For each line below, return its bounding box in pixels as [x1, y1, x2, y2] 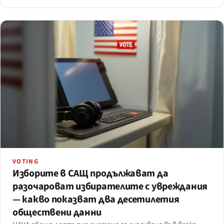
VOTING [12, 156, 38, 166]
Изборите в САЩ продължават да [12, 166, 168, 180]
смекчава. [12, 3, 46, 14]
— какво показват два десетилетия [12, 192, 179, 206]
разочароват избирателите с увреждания [12, 179, 207, 193]
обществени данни [12, 205, 102, 219]
